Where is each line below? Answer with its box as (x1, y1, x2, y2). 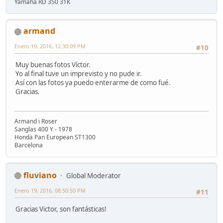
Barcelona (14, 140, 43, 149)
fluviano (23, 169, 57, 181)
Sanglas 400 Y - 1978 (14, 124, 72, 133)
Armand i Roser (14, 116, 57, 125)
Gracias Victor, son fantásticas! (15, 205, 107, 214)
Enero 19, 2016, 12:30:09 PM (14, 42, 86, 50)
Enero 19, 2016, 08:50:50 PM (14, 186, 86, 194)
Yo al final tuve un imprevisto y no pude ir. (15, 69, 142, 79)
